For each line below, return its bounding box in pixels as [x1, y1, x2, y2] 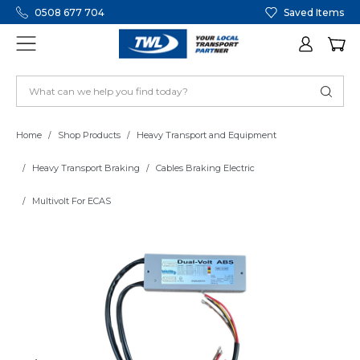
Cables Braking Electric [156, 162, 255, 174]
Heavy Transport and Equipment [137, 129, 276, 141]
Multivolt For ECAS [32, 195, 111, 207]
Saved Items [284, 6, 344, 18]
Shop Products [58, 129, 121, 141]
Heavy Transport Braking [32, 162, 140, 174]
